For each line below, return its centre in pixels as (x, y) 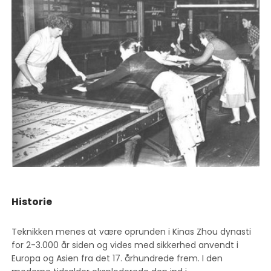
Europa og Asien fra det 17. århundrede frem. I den (117, 258)
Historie (32, 201)
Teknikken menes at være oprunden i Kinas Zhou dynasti (132, 231)
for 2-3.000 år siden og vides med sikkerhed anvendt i (125, 245)
